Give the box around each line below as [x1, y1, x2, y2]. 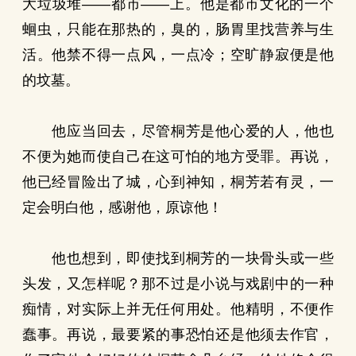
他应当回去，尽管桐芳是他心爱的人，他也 [22, 123, 334, 139]
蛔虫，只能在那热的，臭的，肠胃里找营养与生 [22, 21, 334, 37]
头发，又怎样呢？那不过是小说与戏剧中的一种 [22, 276, 334, 292]
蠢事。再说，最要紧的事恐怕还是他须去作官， [22, 327, 334, 342]
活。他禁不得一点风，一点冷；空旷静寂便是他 [22, 47, 334, 63]
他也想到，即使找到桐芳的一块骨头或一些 [22, 250, 334, 266]
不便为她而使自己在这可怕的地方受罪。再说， [22, 149, 334, 164]
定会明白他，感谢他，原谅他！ [22, 199, 222, 215]
